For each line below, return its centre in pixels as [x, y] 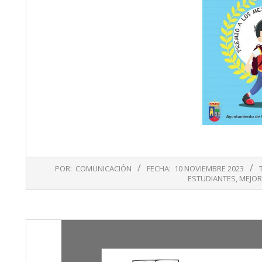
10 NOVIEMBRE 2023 [209, 169]
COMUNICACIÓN [104, 169]
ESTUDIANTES [211, 179]
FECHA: [159, 169]
